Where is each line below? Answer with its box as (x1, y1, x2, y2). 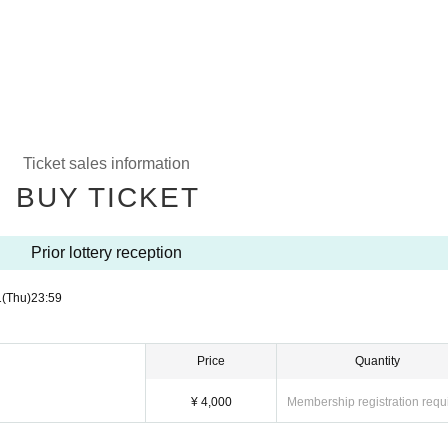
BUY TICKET (15, 182, 200, 213)
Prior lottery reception (31, 244, 182, 261)
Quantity (355, 354, 400, 368)
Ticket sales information (23, 155, 190, 172)
